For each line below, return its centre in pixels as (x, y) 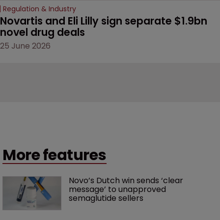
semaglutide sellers (106, 198)
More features (55, 155)
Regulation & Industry (40, 9)
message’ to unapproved (118, 190)
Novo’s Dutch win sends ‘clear (127, 181)
